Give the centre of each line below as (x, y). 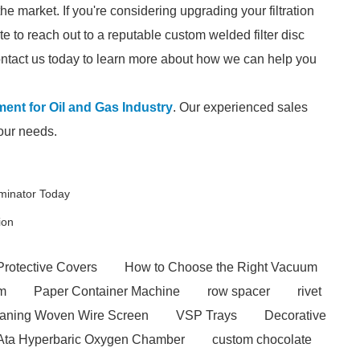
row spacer (239, 291)
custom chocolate (262, 340)
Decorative (295, 315)
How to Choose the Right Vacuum (221, 267)
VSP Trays (207, 315)
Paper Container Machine (107, 291)
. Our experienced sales (240, 107)
